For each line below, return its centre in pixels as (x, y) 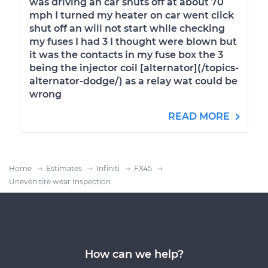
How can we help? (134, 254)
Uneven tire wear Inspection (60, 181)
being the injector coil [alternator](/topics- (134, 68)
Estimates (64, 168)
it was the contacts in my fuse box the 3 (126, 54)
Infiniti (108, 168)
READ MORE (200, 116)
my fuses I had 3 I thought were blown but (133, 41)
